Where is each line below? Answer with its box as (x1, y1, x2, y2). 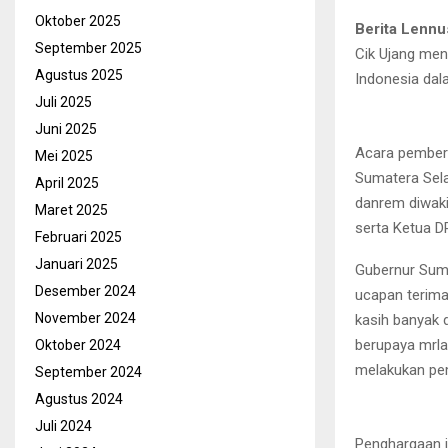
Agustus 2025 (35, 67, 123, 83)
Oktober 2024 (35, 337, 121, 353)
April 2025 (35, 175, 99, 191)
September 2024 (35, 364, 142, 380)
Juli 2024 (35, 418, 92, 434)
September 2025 (35, 40, 142, 56)
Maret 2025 (35, 202, 108, 218)
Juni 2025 (35, 121, 97, 137)
